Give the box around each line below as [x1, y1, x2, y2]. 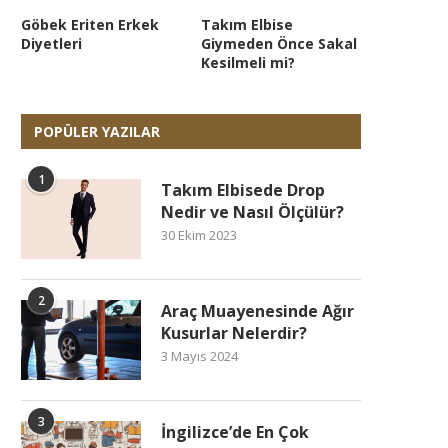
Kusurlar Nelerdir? [161, 321, 307, 344]
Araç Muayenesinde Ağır [161, 299, 354, 322]
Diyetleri [21, 33, 82, 53]
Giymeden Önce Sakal [201, 33, 358, 53]
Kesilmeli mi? [201, 52, 296, 72]
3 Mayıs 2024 [161, 346, 238, 365]
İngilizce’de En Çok [161, 420, 309, 443]
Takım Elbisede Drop [161, 178, 325, 201]
